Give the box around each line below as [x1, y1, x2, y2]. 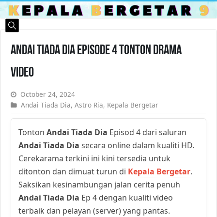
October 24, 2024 [20, 89, 76, 99]
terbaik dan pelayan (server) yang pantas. [18, 205, 170, 216]
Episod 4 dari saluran [108, 126, 187, 138]
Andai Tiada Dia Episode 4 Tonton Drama [11, 44, 182, 58]
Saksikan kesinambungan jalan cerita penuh [18, 179, 181, 190]
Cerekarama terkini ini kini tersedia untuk [18, 153, 171, 164]
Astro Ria [75, 100, 104, 109]
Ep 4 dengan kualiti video [79, 192, 173, 203]
